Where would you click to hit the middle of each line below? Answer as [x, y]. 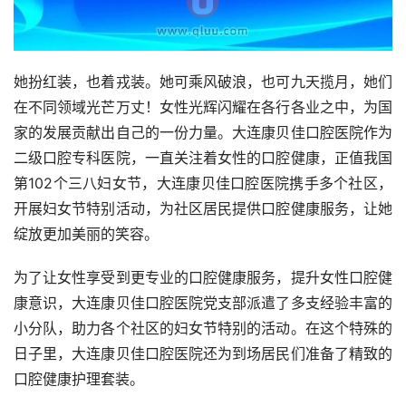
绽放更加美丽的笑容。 [86, 233]
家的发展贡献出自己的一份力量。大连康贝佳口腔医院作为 [203, 132]
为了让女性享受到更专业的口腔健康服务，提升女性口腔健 [203, 277]
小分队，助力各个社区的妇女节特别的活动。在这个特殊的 [203, 328]
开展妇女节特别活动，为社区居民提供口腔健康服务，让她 [203, 208]
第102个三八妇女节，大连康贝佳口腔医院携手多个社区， [203, 183]
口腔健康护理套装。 [79, 378]
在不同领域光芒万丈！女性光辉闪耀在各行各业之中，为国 [203, 106]
